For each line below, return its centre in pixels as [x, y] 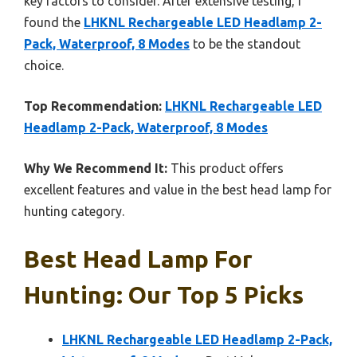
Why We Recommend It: [96, 168]
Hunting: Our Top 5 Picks [164, 294]
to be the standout [245, 43]
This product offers [226, 168]
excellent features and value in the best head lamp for [178, 189]
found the [54, 22]
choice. [44, 65]
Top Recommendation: [93, 106]
